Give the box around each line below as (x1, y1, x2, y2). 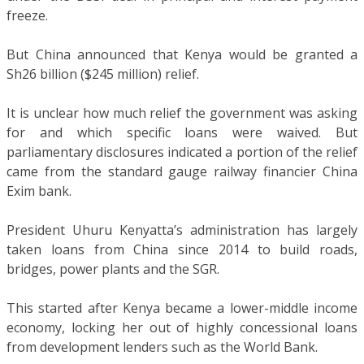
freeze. (6, 6, 48, 24)
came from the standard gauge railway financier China (6, 162, 357, 180)
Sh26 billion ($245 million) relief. (6, 64, 199, 83)
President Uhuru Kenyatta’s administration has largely (6, 220, 357, 239)
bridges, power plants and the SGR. (6, 259, 219, 278)
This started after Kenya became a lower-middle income (6, 298, 357, 317)
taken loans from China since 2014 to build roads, (6, 240, 357, 258)
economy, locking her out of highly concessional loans (6, 318, 357, 336)
